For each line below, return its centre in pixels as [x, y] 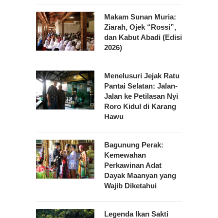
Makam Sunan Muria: [140, 17]
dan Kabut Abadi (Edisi [143, 37]
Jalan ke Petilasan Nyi [141, 96]
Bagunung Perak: [134, 145]
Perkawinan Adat [133, 165]
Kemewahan [125, 155]
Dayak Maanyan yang [140, 176]
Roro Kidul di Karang [140, 107]
